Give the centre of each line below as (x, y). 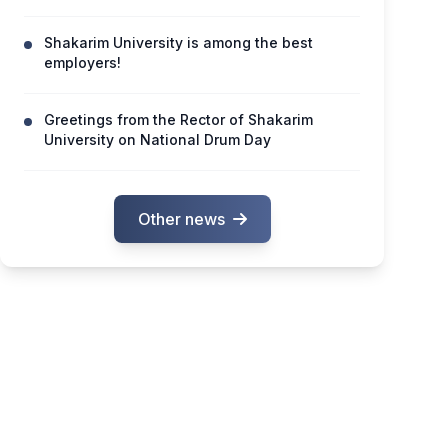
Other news (181, 219)
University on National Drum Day (157, 139)
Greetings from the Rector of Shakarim (178, 119)
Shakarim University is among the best (178, 42)
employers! (82, 62)
